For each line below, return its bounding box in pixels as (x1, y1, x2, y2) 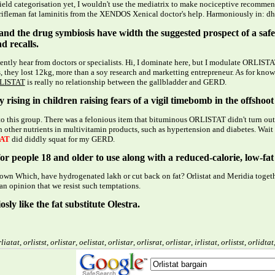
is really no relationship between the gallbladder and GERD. (25, 77, 227, 87)
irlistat (194, 237, 217, 247)
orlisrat (136, 237, 162, 247)
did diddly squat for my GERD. (9, 134, 115, 144)
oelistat (79, 237, 104, 247)
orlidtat (247, 237, 274, 247)
